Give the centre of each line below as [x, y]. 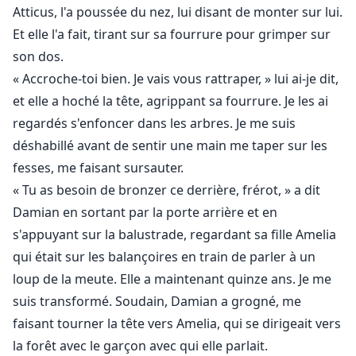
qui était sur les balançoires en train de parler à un [164, 257]
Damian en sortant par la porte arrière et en [145, 213]
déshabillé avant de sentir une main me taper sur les [170, 146]
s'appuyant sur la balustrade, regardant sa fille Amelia [174, 235]
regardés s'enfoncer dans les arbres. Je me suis [154, 124]
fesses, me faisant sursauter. [98, 168]
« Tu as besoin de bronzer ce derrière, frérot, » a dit [166, 190]
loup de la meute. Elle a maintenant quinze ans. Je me [172, 279]
